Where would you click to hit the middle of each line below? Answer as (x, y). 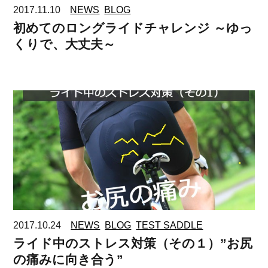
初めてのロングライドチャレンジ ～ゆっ (133, 28)
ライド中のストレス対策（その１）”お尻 (133, 243)
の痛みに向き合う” (68, 260)
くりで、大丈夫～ (65, 44)
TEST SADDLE (170, 226)
